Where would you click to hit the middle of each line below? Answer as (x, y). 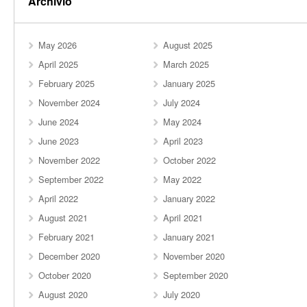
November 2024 (69, 102)
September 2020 (196, 275)
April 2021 (183, 218)
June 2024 (59, 122)
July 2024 (182, 102)
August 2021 (63, 218)
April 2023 (183, 141)
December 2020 (69, 256)
